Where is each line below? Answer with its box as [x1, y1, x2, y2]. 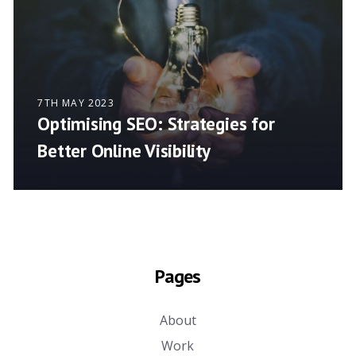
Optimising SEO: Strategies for [37, 112, 275, 136]
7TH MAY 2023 [37, 96, 114, 110]
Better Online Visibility [37, 139, 211, 163]
